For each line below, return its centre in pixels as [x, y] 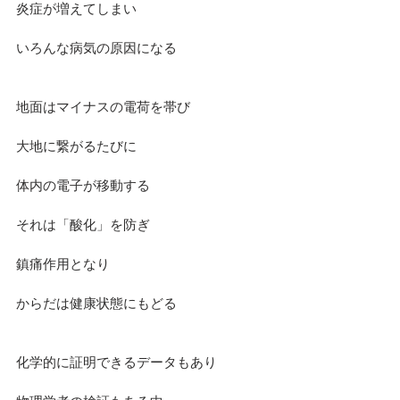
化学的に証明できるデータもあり [117, 362]
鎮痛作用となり [63, 263]
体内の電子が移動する [83, 185]
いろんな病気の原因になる [96, 47]
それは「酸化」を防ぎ [83, 224]
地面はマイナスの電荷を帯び [103, 106]
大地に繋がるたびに [76, 146]
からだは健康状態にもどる [96, 303]
